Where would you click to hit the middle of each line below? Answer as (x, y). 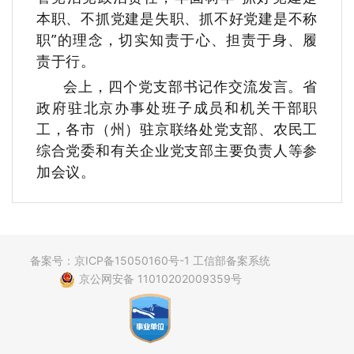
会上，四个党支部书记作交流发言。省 (190, 87)
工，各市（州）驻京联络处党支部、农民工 (177, 129)
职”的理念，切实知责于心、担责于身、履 (177, 40)
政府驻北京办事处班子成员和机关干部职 (177, 108)
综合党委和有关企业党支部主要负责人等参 (177, 151)
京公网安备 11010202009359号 (160, 279)
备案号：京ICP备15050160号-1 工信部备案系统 (150, 261)
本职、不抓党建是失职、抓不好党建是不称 (177, 19)
